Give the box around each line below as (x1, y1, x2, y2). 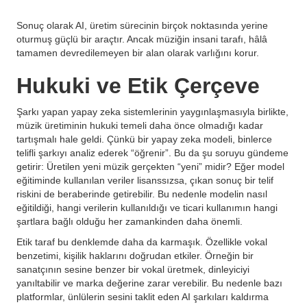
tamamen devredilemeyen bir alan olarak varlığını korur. (16, 47, 259, 58)
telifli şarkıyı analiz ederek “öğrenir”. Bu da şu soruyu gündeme (16, 147, 288, 158)
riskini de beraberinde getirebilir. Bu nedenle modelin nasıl (16, 188, 267, 199)
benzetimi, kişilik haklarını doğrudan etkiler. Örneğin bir (16, 250, 254, 261)
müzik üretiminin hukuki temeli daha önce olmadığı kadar (16, 120, 263, 131)
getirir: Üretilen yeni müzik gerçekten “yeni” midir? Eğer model (16, 161, 284, 172)
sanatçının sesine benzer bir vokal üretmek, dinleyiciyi (16, 264, 249, 275)
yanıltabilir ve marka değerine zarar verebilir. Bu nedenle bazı (16, 278, 282, 288)
